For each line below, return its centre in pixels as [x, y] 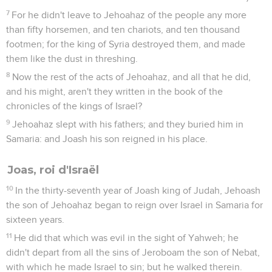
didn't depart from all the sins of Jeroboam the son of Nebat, [133, 252]
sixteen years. [35, 219]
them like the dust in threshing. [72, 59]
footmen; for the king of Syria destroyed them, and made [126, 44]
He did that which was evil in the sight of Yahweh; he [127, 238]
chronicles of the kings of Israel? [74, 106]
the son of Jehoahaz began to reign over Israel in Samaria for [134, 205]
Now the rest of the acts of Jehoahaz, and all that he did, [132, 77]
